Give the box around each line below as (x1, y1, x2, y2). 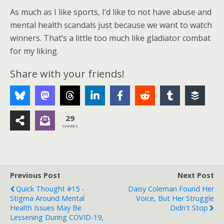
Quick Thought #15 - (16, 184, 84, 193)
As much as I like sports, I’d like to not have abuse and (10, 6, 211, 17)
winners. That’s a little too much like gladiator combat (10, 32, 210, 43)
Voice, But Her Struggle (136, 193, 214, 203)
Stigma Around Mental (10, 193, 84, 203)
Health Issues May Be (10, 203, 81, 212)
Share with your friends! (10, 67, 124, 80)
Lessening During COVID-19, (10, 212, 103, 222)
